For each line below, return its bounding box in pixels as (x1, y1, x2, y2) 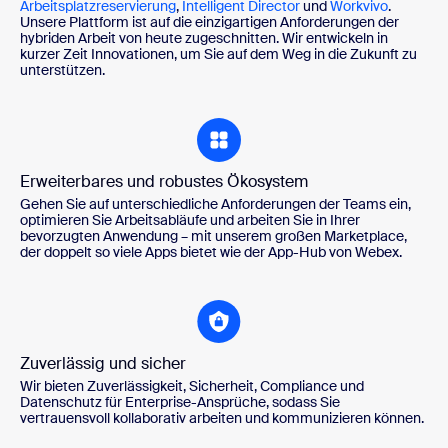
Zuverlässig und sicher (20, 353, 186, 375)
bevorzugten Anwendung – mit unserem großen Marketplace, (20, 227, 407, 246)
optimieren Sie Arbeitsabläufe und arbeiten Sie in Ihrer (20, 211, 360, 230)
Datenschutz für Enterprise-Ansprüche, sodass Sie (20, 393, 340, 412)
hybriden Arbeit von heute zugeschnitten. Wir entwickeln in (20, 29, 388, 48)
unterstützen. (20, 61, 105, 80)
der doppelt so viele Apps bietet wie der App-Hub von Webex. (20, 243, 402, 262)
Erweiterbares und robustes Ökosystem (20, 171, 308, 193)
